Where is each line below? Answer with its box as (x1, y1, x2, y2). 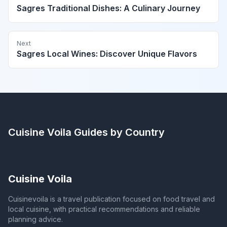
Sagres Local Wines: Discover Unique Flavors (17, 49, 197, 59)
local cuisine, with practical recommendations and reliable (8, 205, 200, 214)
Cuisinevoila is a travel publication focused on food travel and (8, 195, 215, 204)
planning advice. (8, 215, 63, 224)
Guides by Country (71, 126, 165, 139)
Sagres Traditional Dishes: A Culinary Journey (17, 3, 200, 14)
